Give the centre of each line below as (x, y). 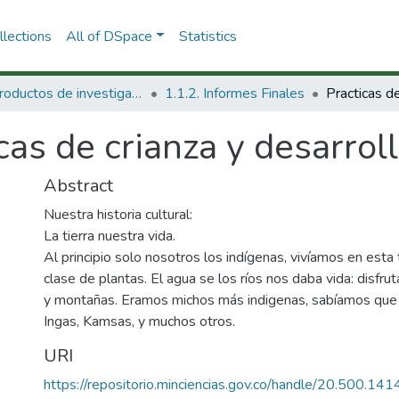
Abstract (78, 186)
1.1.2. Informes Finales (235, 94)
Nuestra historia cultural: (118, 215)
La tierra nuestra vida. (110, 236)
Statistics (208, 36)
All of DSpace (109, 36)
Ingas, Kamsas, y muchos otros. (139, 322)
